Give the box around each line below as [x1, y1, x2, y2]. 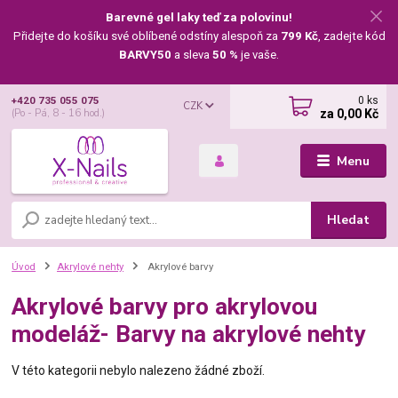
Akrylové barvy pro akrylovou [12, 292, 318, 320]
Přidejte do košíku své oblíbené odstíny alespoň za [12, 28, 281, 43]
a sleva [171, 47, 212, 61]
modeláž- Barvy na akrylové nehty [12, 320, 366, 347]
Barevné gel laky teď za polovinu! [106, 10, 292, 24]
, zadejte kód [317, 28, 386, 43]
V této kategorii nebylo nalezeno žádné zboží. [12, 363, 266, 378]
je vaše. [238, 47, 279, 61]
